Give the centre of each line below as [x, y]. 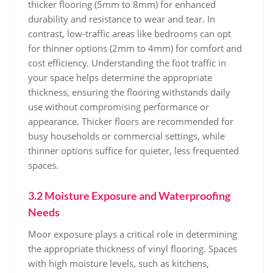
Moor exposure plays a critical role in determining [133, 234]
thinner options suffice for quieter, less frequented [133, 151]
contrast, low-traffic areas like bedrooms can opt [129, 34]
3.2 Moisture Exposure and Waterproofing [129, 196]
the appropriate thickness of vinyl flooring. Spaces [133, 249]
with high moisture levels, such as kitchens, [119, 263]
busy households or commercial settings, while [126, 136]
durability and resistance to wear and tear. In [122, 19]
